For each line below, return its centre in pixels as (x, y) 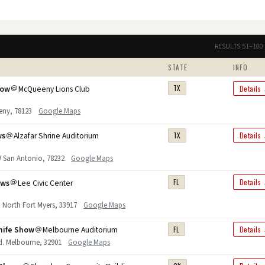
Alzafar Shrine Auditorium (56, 136)
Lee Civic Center (46, 183)
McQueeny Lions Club (54, 89)
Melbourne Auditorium (80, 230)
